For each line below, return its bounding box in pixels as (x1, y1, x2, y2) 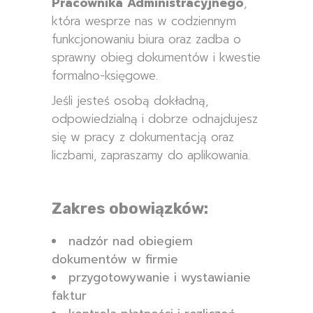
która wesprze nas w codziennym (52, 12, 236, 31)
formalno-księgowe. (52, 66, 158, 85)
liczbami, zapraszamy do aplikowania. (52, 146, 250, 165)
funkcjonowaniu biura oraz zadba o (52, 30, 241, 49)
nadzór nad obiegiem (68, 232, 193, 251)
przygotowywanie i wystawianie (68, 268, 251, 287)
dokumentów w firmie (52, 250, 178, 269)
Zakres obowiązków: (52, 199, 208, 219)
